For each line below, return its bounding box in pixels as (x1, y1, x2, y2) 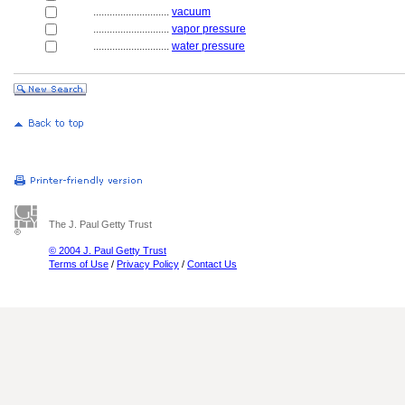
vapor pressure (172, 23, 246, 35)
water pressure (172, 40, 245, 52)
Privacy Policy (117, 259, 179, 269)
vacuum (172, 5, 211, 18)
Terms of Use (49, 259, 108, 269)
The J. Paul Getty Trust (49, 219, 152, 230)
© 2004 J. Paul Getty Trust (49, 245, 166, 256)
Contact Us (187, 259, 237, 269)
